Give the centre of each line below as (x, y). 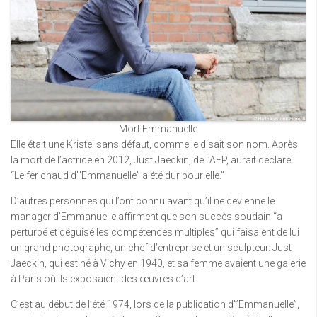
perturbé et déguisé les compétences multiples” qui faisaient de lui (155, 232)
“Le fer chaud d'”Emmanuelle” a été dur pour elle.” (117, 175)
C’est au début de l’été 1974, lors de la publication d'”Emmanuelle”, (155, 304)
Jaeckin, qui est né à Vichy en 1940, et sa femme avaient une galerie (158, 263)
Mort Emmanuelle (158, 128)
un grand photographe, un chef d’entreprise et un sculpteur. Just (151, 247)
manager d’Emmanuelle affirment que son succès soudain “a (146, 216)
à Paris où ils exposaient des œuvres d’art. (104, 278)
